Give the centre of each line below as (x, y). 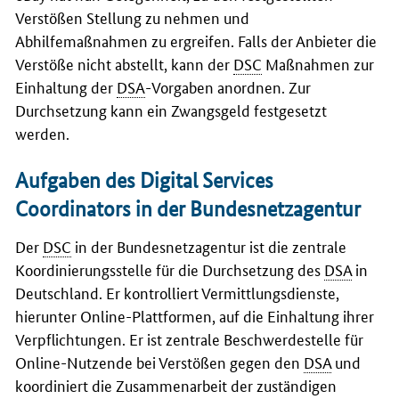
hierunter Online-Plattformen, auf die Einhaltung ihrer (195, 315)
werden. (42, 132)
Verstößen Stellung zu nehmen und (132, 16)
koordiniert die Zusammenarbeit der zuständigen (176, 384)
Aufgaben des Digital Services (144, 180)
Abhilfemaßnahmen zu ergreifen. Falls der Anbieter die (196, 40)
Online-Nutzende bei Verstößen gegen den (159, 361)
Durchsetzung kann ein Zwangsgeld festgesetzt (171, 109)
